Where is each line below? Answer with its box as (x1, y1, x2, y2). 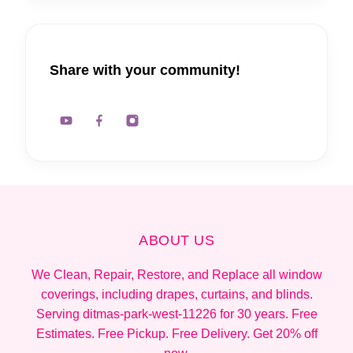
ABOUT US (139, 232, 214, 249)
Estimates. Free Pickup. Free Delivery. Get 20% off (35, 327, 318, 341)
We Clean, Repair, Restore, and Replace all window (31, 268, 322, 282)
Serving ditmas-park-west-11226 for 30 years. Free (35, 307, 318, 321)
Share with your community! (50, 62, 240, 79)
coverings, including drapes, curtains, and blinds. (40, 288, 313, 302)
